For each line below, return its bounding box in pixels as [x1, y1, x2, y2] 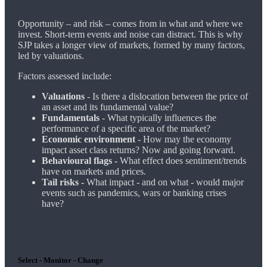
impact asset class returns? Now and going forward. [41, 144, 235, 155]
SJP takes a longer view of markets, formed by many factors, [17, 39, 245, 50]
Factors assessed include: [17, 70, 111, 81]
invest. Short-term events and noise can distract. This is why [17, 29, 243, 39]
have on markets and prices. [41, 166, 146, 176]
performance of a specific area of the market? [41, 123, 210, 133]
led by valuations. [17, 50, 84, 61]
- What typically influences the [101, 112, 216, 123]
